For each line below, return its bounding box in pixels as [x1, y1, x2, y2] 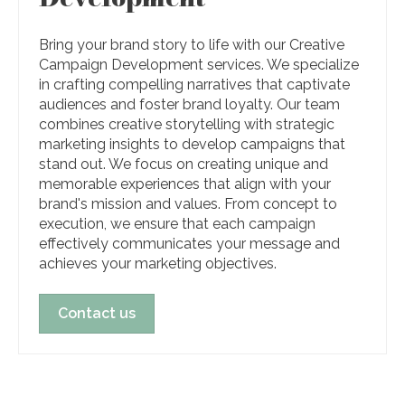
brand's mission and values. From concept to [39, 194, 338, 212]
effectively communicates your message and [39, 234, 341, 252]
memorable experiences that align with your [39, 174, 332, 193]
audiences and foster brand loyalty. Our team [39, 95, 341, 113]
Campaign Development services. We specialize [39, 55, 360, 73]
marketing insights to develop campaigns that [39, 135, 346, 153]
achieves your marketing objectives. [39, 254, 278, 272]
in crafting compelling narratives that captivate [39, 75, 351, 93]
